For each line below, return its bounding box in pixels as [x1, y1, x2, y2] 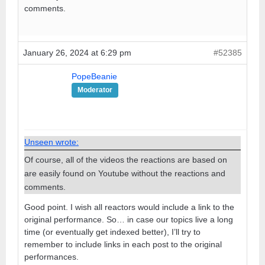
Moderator [77, 86, 112, 94]
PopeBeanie [72, 72, 117, 81]
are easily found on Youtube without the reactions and [24, 169, 225, 178]
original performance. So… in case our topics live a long [24, 215, 233, 224]
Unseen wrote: [24, 137, 79, 147]
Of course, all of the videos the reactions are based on [24, 155, 227, 164]
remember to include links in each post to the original [24, 240, 222, 249]
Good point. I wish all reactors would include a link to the [24, 202, 234, 212]
